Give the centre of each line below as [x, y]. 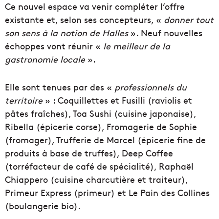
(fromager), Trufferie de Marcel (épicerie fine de [105, 140]
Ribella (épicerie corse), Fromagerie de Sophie [101, 127]
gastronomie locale [45, 59]
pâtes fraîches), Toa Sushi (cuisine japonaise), [100, 113]
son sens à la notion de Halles [66, 33]
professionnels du [149, 87]
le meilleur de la [137, 46]
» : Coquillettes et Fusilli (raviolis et [117, 100]
